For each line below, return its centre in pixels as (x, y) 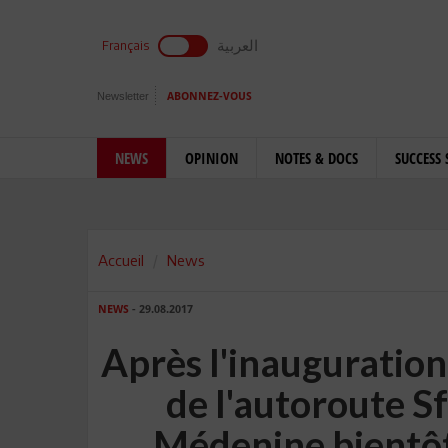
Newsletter (123, 96)
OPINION (211, 158)
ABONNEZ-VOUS (209, 96)
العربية (237, 45)
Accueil (121, 260)
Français (125, 45)
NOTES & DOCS (316, 158)
